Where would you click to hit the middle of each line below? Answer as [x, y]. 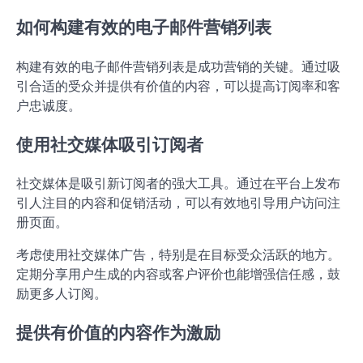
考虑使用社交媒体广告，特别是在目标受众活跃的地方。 [178, 255]
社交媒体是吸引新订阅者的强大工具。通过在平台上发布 [178, 184]
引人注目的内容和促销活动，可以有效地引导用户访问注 [178, 203]
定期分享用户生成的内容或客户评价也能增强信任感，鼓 [178, 274]
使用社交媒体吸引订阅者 [110, 144]
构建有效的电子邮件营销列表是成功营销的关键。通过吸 [178, 66]
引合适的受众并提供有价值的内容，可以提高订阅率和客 [178, 85]
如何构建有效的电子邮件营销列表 [144, 28]
